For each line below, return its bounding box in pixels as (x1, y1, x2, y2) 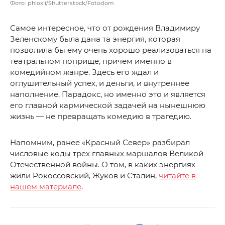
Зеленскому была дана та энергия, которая (10, 34, 180, 44)
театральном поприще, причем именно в (10, 56, 172, 66)
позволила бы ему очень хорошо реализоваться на (10, 45, 211, 55)
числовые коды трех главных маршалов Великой (10, 149, 203, 159)
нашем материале (10, 182, 81, 192)
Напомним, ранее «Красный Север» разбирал (10, 138, 190, 148)
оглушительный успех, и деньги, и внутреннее (10, 78, 189, 88)
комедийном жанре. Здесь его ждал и (10, 67, 159, 77)
